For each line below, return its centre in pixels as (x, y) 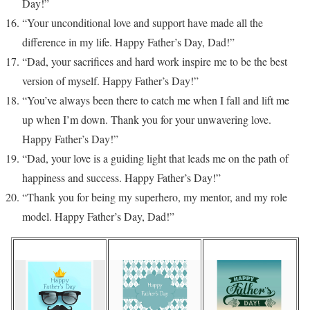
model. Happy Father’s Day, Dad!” (98, 217)
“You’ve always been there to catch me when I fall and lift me (156, 100)
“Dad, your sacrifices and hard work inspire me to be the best (155, 62)
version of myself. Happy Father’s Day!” (110, 81)
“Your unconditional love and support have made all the (143, 23)
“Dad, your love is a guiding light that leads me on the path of (155, 158)
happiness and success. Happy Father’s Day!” (121, 178)
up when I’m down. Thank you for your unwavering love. (147, 120)
